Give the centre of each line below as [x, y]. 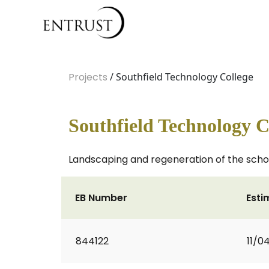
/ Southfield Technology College [180, 77]
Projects [88, 77]
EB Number [101, 198]
